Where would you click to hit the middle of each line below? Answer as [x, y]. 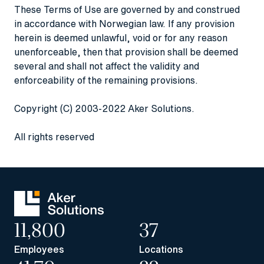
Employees [39, 249]
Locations [161, 249]
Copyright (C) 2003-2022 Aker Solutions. [104, 108]
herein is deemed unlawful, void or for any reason [121, 37]
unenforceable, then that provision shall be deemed [126, 52]
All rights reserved [54, 136]
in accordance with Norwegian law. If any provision [124, 23]
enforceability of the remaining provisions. [106, 80]
